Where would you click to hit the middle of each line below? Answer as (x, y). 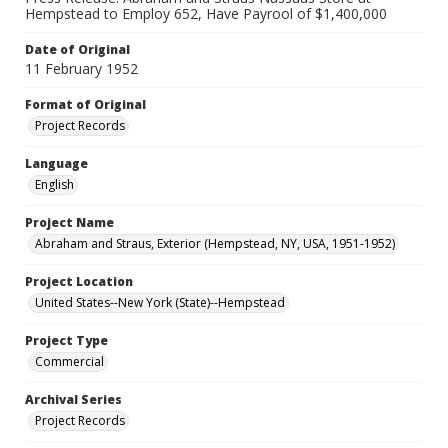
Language (56, 163)
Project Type (66, 340)
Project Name (69, 222)
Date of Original (77, 49)
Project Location (79, 281)
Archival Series (73, 399)
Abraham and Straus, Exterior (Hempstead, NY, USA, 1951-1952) (215, 243)
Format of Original (85, 104)
